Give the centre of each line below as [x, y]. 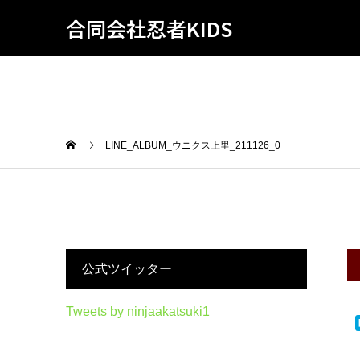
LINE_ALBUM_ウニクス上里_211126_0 [193, 145]
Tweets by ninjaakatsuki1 [138, 311]
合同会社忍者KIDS [149, 28]
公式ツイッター [127, 268]
